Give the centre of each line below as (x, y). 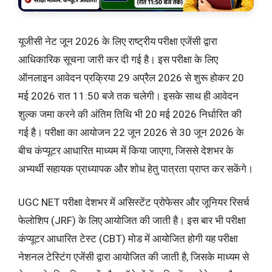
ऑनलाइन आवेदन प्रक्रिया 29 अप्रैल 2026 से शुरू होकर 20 (131, 77)
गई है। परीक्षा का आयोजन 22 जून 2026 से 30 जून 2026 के (131, 132)
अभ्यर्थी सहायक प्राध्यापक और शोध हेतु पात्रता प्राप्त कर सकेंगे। (136, 168)
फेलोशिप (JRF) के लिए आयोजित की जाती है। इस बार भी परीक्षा (132, 221)
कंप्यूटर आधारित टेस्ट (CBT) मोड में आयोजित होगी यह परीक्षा (128, 239)
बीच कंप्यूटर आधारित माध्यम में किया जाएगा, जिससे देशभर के (126, 150)
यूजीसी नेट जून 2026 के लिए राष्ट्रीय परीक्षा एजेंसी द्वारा (118, 41)
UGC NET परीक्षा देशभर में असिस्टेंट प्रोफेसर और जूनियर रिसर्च (134, 202)
